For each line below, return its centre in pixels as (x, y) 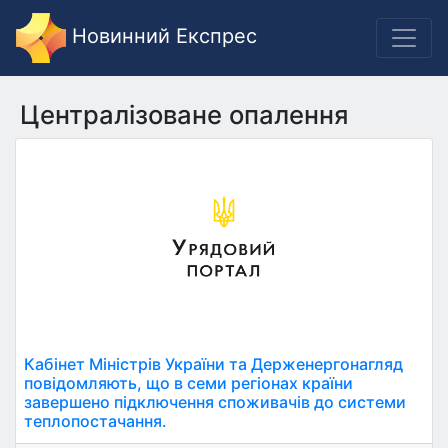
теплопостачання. (95, 421)
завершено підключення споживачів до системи (215, 402)
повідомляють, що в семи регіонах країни (188, 383)
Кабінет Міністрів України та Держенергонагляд (213, 364)
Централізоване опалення (184, 114)
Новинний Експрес (161, 36)
